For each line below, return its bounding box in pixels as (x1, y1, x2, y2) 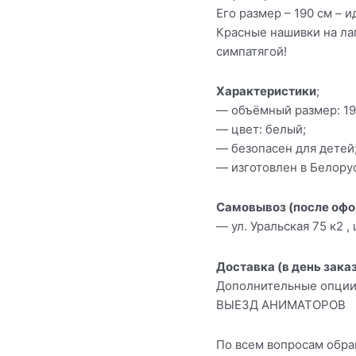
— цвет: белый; (216, 122, 306, 137)
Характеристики (216, 83, 316, 99)
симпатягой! (216, 43, 287, 59)
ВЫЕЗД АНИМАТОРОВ (216, 296, 346, 312)
